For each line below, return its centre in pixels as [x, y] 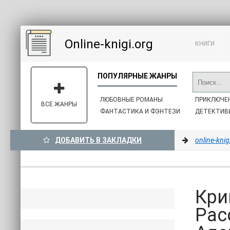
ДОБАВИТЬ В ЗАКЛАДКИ [98, 140]
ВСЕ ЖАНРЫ [59, 104]
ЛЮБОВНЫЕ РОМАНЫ [131, 100]
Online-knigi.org [109, 44]
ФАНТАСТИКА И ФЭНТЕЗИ [140, 111]
